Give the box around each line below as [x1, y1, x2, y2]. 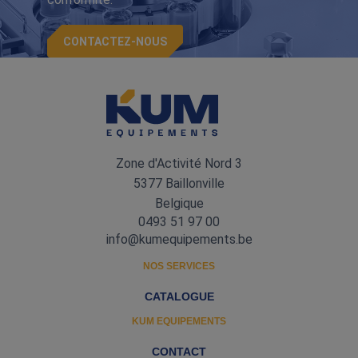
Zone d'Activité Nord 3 [116, 156, 242, 171]
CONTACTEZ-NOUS [63, 34, 167, 48]
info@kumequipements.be [105, 232, 253, 247]
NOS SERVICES [143, 261, 215, 272]
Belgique [154, 196, 204, 211]
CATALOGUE [144, 290, 214, 303]
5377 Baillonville [133, 176, 225, 191]
